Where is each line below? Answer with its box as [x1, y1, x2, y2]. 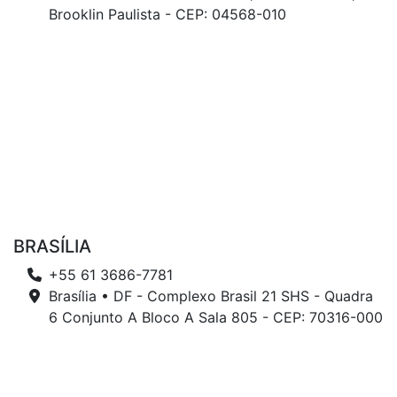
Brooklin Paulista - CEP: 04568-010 [49, 5, 286, 23]
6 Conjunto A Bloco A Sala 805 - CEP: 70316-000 [49, 308, 383, 326]
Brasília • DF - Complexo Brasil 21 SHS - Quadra [49, 287, 373, 305]
